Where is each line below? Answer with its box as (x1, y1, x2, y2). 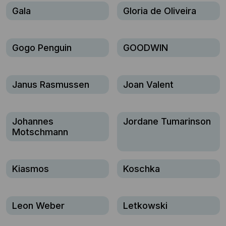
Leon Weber (12, 200, 65, 211)
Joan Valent (123, 79, 174, 90)
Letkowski (123, 200, 167, 211)
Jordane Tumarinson (123, 116, 211, 127)
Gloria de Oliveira (123, 6, 196, 16)
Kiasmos (12, 163, 49, 174)
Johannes (12, 116, 53, 127)
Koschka (123, 163, 160, 174)
